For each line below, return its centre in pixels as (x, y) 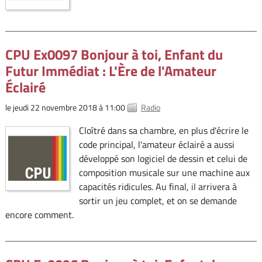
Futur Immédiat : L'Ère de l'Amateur (111, 70)
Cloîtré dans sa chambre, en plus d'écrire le (163, 130)
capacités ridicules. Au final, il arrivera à (158, 186)
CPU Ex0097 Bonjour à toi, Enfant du (114, 54)
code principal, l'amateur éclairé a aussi (156, 144)
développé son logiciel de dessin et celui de (163, 158)
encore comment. (39, 214)
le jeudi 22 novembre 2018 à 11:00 (65, 107)
